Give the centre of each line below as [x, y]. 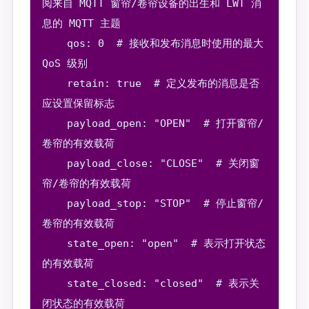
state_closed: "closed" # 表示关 [55, 283]
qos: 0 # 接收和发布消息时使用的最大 [55, 43]
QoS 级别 [65, 63]
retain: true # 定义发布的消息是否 [55, 83]
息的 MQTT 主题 [82, 23]
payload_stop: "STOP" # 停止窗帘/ [55, 203]
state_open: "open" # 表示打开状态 [55, 243]
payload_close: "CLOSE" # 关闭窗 [55, 163]
